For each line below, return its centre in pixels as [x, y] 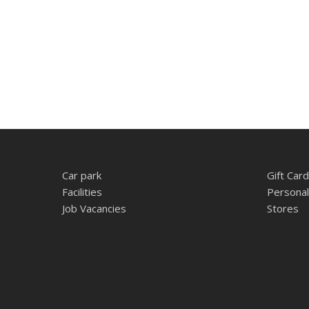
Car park [82, 176]
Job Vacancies [94, 209]
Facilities [82, 192]
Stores [282, 209]
